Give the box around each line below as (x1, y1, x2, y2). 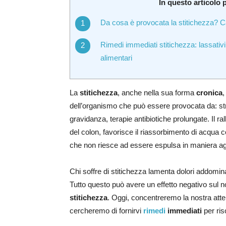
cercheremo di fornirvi (70, 206, 143, 215)
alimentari (100, 53, 132, 63)
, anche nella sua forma (118, 88, 196, 97)
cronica (196, 88, 222, 97)
